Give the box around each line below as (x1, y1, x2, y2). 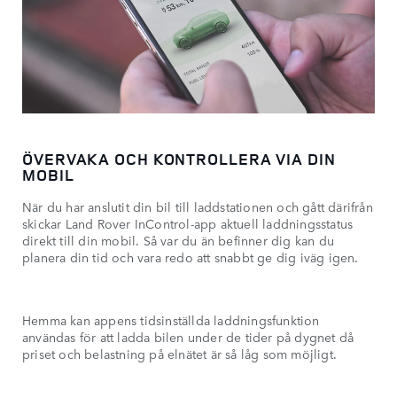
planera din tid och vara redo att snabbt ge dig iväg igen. (22, 248, 359, 267)
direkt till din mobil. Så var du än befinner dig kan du (22, 231, 335, 250)
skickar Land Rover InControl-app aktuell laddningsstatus (22, 214, 354, 233)
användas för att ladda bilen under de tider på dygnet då (22, 328, 354, 346)
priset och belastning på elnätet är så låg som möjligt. (22, 345, 338, 363)
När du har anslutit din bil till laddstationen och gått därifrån (22, 198, 373, 216)
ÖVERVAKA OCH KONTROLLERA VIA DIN (22, 148, 336, 170)
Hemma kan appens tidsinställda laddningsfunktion (22, 311, 320, 330)
